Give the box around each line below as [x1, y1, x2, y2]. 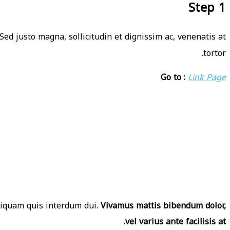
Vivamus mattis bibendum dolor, [101, 197, 226, 214]
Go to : [161, 69, 185, 85]
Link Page [188, 69, 226, 85]
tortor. [203, 45, 226, 61]
